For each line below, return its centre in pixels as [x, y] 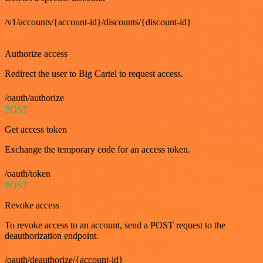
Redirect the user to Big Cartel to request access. [94, 74]
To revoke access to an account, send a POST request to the [115, 225]
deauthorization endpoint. [52, 236]
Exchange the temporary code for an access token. [97, 149]
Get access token [36, 129]
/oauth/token [28, 173]
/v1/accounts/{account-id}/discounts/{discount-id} [98, 22]
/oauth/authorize [34, 98]
